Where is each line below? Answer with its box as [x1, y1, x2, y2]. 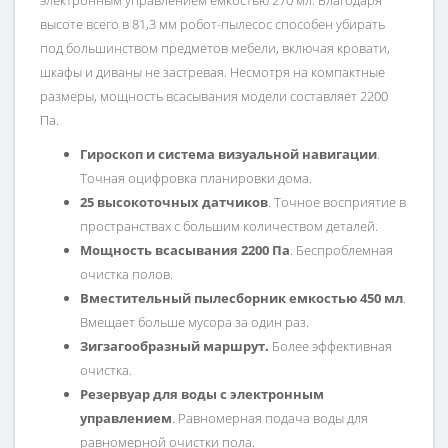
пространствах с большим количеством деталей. [80, 217, 378, 236]
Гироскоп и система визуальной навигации [80, 145, 377, 164]
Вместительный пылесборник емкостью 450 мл [80, 289, 403, 308]
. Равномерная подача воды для [172, 409, 368, 428]
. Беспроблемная [290, 241, 393, 260]
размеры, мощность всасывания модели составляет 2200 [40, 87, 388, 106]
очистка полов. [80, 265, 173, 284]
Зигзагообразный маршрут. [80, 337, 269, 356]
